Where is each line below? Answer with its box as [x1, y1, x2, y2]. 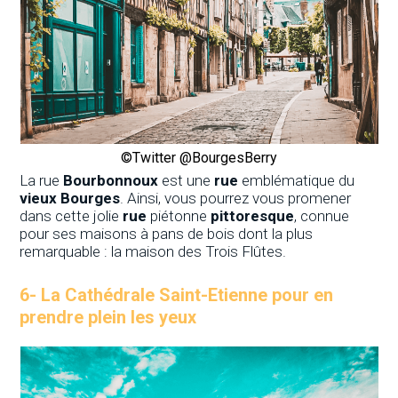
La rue [20, 171, 64, 189]
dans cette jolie [20, 206, 123, 225]
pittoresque [211, 206, 295, 225]
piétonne [147, 206, 211, 225]
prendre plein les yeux [20, 306, 197, 328]
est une [158, 171, 215, 189]
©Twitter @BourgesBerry [121, 148, 277, 166]
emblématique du [238, 171, 355, 189]
